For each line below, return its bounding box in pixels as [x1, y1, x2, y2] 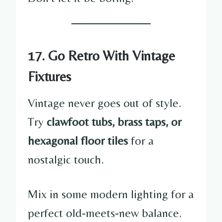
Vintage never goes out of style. [28, 96, 181, 110]
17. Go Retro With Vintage [28, 47, 175, 63]
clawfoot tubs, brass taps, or [47, 114, 181, 128]
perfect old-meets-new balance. [28, 206, 182, 220]
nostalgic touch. [28, 152, 104, 166]
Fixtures [28, 68, 71, 84]
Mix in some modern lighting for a [28, 187, 194, 201]
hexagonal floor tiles [28, 133, 128, 147]
